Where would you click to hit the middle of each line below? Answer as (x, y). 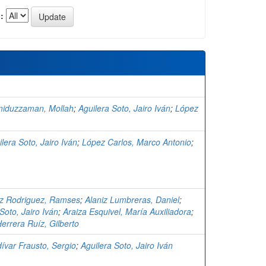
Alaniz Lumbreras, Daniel (132, 200)
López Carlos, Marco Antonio (137, 142)
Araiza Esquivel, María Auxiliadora (127, 212)
